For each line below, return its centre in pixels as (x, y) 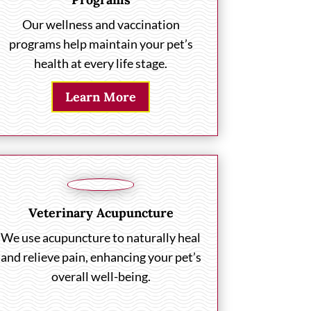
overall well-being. (101, 276)
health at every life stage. (101, 64)
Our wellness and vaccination (101, 25)
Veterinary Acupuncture (101, 212)
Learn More (101, 96)
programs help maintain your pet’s (101, 44)
